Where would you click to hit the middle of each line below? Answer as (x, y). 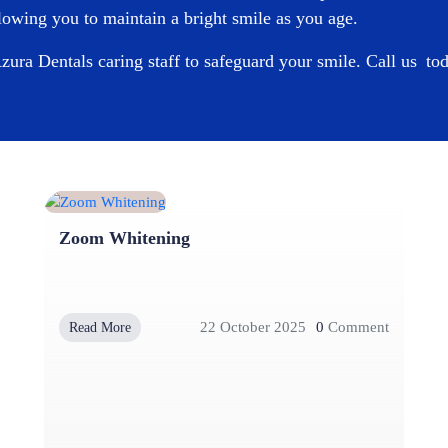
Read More (100, 327)
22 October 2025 (253, 327)
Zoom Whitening (124, 237)
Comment (356, 327)
